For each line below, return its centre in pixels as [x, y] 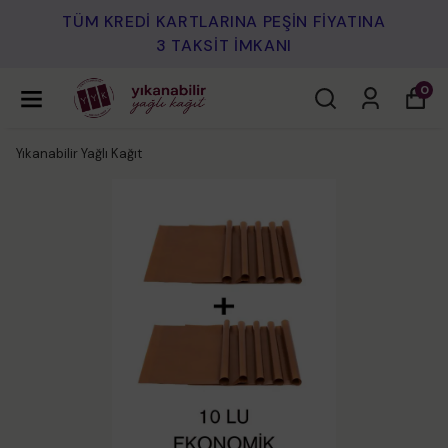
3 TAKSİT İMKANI [224, 45]
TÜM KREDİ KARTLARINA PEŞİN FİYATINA [224, 21]
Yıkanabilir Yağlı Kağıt [79, 153]
